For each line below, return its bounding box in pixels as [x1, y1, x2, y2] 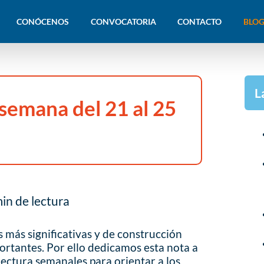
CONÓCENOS [16, 16, 69, 27]
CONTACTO [177, 16, 222, 27]
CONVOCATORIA [90, 16, 156, 27]
